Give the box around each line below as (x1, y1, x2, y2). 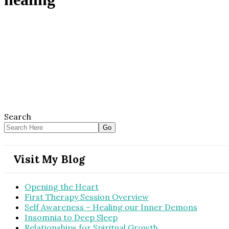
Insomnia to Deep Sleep (25, 212, 118, 222)
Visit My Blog (13, 152, 85, 166)
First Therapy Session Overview (25, 191, 149, 202)
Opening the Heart (25, 181, 99, 192)
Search (4, 111, 31, 122)
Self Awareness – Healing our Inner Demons (25, 201, 197, 212)
